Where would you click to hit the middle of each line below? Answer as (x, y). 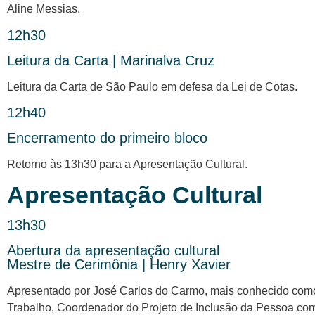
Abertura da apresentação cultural (113, 251)
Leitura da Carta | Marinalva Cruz (111, 60)
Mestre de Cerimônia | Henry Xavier (119, 265)
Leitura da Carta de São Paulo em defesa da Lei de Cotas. (152, 86)
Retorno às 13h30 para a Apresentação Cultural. (127, 165)
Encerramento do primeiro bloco (107, 138)
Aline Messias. (44, 9)
